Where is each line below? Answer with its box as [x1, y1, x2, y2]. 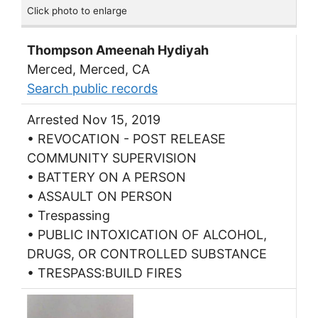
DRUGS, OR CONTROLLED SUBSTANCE [27, 246, 267, 262]
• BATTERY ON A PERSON [27, 170, 186, 185]
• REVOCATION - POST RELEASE [27, 131, 226, 147]
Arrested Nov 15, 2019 [27, 112, 160, 128]
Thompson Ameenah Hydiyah [27, 43, 209, 58]
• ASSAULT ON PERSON [27, 189, 172, 204]
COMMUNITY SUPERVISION [27, 150, 197, 166]
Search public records [27, 81, 158, 97]
